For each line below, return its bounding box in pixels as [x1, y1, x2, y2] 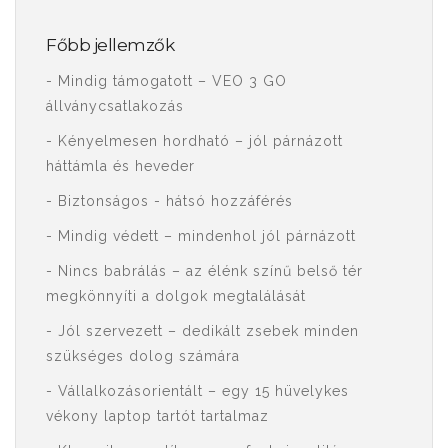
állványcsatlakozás [46, 98, 184, 114]
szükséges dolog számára [46, 348, 240, 364]
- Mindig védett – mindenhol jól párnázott [46, 228, 356, 244]
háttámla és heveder [46, 158, 195, 174]
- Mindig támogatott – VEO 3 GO [46, 73, 287, 89]
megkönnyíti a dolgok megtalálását [46, 288, 306, 304]
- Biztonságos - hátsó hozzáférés [46, 193, 293, 209]
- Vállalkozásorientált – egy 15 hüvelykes [46, 383, 349, 399]
